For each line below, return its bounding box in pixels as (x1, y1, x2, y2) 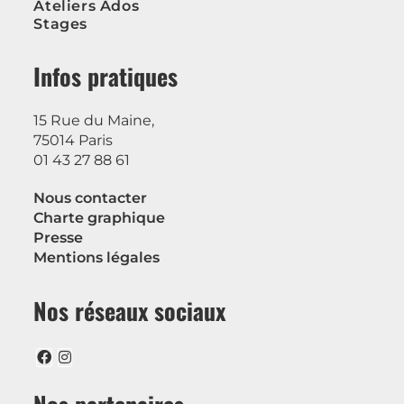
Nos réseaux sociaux (33, 292, 226, 328)
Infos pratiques (33, 58, 179, 94)
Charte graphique (33, 208, 166, 226)
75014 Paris (33, 131, 114, 149)
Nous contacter (33, 188, 148, 207)
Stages (33, 14, 88, 32)
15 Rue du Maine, (33, 111, 155, 129)
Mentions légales (33, 248, 161, 266)
